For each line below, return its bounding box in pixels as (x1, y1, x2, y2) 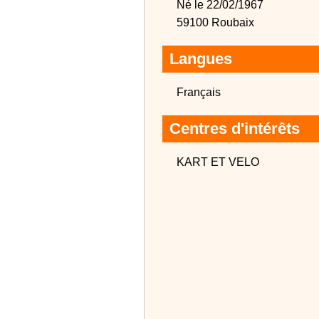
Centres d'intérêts (169, 120, 300, 137)
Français (177, 86, 221, 98)
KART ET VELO (177, 156, 259, 168)
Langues (169, 50, 232, 68)
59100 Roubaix (177, 16, 254, 28)
